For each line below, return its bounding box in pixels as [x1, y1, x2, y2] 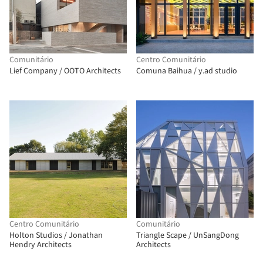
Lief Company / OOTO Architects [9, 65, 121, 77]
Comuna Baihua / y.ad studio [136, 65, 237, 77]
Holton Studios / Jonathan [9, 230, 103, 241]
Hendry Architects [9, 239, 72, 251]
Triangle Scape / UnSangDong [136, 230, 239, 241]
